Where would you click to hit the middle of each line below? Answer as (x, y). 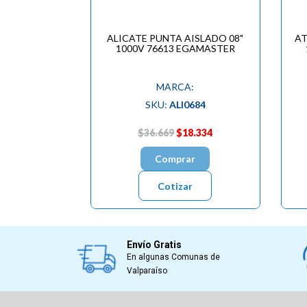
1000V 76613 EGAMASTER (175, 48)
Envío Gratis (154, 245)
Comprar (175, 158)
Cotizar (175, 186)
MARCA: (175, 86)
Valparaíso (147, 271)
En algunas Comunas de (173, 257)
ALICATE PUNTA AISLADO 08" (175, 38)
